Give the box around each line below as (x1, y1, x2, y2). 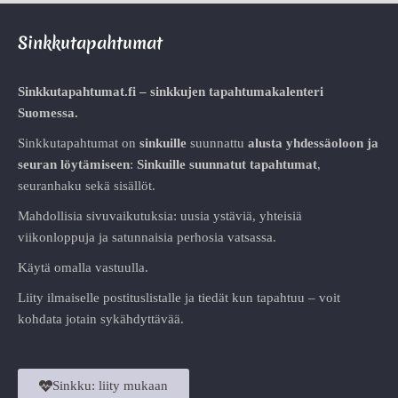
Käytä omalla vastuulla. (18, 259, 148, 275)
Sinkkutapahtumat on (18, 135, 139, 150)
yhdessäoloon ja (286, 135, 378, 150)
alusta (248, 135, 283, 150)
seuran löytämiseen (18, 156, 130, 171)
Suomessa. (18, 105, 78, 120)
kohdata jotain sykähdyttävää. (18, 311, 184, 326)
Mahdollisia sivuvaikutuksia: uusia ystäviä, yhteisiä (18, 208, 302, 223)
